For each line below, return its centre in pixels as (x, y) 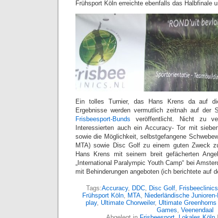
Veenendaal (197, 210)
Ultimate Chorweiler (127, 203)
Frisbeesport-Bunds (103, 119)
